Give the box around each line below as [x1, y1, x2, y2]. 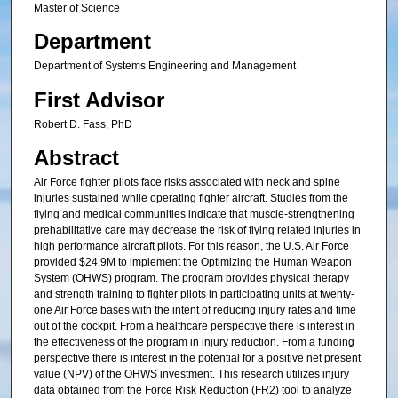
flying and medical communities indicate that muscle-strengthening [33, 208, 354, 221]
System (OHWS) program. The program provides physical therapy [33, 272, 349, 285]
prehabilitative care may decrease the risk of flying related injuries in [33, 224, 361, 237]
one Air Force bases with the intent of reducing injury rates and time [33, 304, 356, 317]
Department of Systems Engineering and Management [33, 60, 296, 73]
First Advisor [33, 87, 164, 112]
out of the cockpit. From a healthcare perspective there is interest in [33, 320, 354, 333]
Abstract [33, 146, 119, 171]
